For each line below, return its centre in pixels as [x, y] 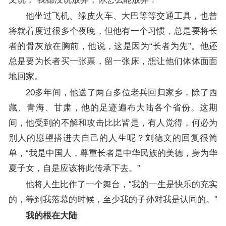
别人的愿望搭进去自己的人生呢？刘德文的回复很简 [113, 138]
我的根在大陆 [51, 215]
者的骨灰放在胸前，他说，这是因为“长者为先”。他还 [113, 46]
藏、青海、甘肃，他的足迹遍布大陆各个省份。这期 [113, 107]
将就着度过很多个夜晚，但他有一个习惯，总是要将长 [113, 31]
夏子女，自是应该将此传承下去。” [74, 168]
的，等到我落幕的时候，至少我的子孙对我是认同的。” [113, 199]
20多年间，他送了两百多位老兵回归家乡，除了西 [122, 92]
